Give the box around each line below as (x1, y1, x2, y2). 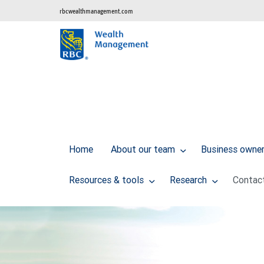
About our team (111, 143, 177, 156)
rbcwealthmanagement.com (60, 7, 133, 15)
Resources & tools (69, 174, 146, 186)
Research (169, 174, 209, 186)
